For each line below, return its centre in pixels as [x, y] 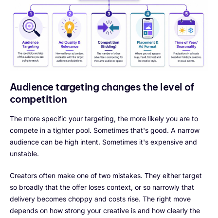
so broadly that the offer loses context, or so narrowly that [102, 187]
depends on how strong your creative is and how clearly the [105, 210]
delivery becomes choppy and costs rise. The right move [100, 199]
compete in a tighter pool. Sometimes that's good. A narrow [105, 130]
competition [38, 99]
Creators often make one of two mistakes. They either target [106, 175]
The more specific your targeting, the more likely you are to [104, 118]
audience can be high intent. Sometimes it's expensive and [103, 142]
